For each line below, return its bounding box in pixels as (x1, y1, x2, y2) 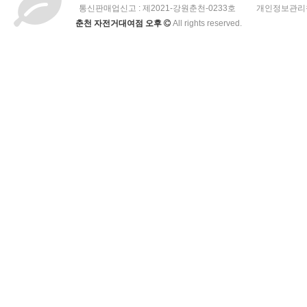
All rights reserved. (173, 18, 242, 28)
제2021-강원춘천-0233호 (143, 3, 236, 13)
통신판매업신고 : (79, 3, 143, 13)
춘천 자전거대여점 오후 (75, 18, 164, 28)
